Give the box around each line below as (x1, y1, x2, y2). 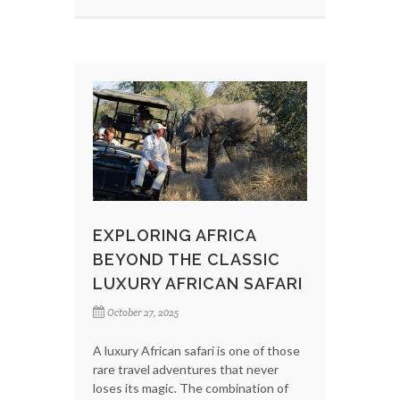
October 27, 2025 (107, 306, 179, 320)
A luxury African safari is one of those (93, 343, 300, 359)
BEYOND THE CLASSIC (93, 250, 280, 270)
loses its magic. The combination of (93, 380, 288, 396)
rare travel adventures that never (93, 362, 279, 378)
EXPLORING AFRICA (93, 226, 256, 246)
